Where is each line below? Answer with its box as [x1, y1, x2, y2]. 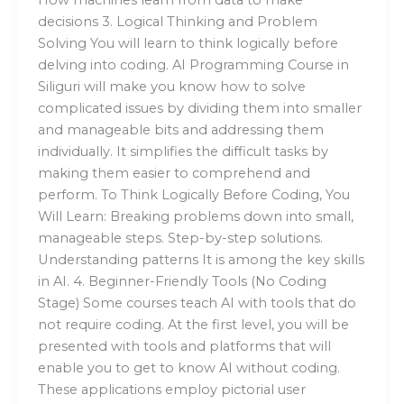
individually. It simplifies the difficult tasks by [37, 143, 328, 161]
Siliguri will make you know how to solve [37, 78, 306, 96]
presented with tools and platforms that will [37, 338, 331, 355]
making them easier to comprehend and [37, 165, 310, 182]
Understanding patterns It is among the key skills [37, 252, 364, 269]
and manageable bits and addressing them [37, 122, 324, 139]
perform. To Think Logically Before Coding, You [37, 187, 350, 204]
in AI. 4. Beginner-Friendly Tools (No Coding [37, 273, 326, 290]
